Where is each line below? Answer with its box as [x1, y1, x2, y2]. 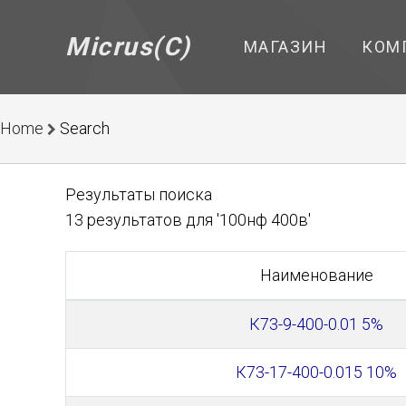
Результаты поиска [65, 185, 212, 204]
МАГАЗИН [243, 37, 327, 56]
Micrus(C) [65, 32, 191, 62]
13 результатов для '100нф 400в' [65, 210, 311, 229]
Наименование [259, 266, 373, 285]
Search [60, 119, 110, 138]
